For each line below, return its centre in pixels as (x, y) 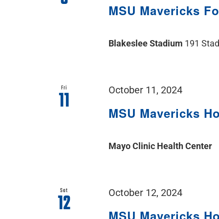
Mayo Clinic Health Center (161, 146)
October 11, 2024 (146, 90)
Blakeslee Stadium (147, 43)
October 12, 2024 (146, 193)
